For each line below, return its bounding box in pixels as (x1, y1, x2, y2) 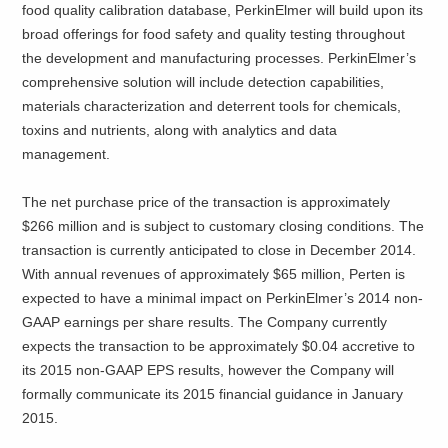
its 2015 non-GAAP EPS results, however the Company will (22, 362, 395, 379)
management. (22, 146, 111, 163)
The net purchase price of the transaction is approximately (22, 194, 391, 211)
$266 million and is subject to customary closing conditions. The (22, 218, 425, 235)
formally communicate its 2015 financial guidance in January (22, 386, 404, 403)
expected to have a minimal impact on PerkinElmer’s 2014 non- (22, 290, 424, 307)
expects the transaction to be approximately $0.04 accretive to (22, 338, 416, 355)
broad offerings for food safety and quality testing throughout (22, 26, 406, 43)
